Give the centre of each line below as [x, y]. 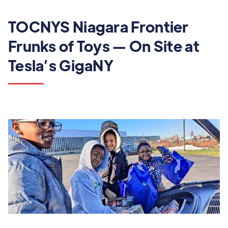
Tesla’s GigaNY [61, 65]
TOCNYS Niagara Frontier [98, 26]
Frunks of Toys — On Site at [104, 46]
